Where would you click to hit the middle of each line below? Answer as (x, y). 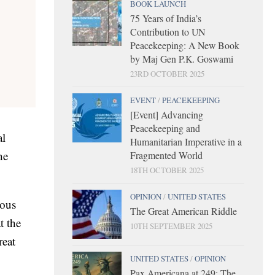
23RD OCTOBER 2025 (167, 73)
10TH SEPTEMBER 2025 (171, 226)
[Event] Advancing (167, 114)
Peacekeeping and (165, 128)
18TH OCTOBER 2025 (167, 170)
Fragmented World (166, 155)
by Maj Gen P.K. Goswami (182, 58)
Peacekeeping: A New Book (185, 45)
